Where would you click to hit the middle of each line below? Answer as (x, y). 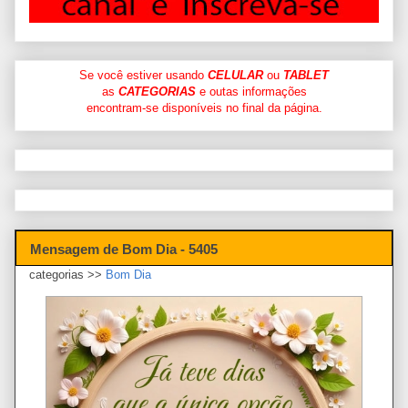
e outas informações (251, 91)
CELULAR (235, 75)
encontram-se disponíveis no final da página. (204, 107)
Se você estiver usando (143, 75)
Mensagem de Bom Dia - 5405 (124, 249)
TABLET (306, 75)
